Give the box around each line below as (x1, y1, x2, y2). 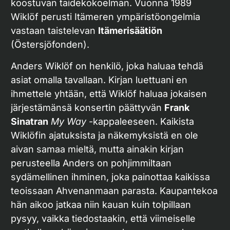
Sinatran (11, 116, 48, 127)
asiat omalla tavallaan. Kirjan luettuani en (11, 74, 187, 85)
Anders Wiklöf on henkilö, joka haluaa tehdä (11, 60, 203, 71)
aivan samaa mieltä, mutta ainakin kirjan (11, 143, 184, 155)
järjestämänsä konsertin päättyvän (11, 102, 164, 113)
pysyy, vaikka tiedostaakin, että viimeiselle (11, 213, 196, 224)
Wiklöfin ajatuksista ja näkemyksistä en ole (11, 129, 198, 141)
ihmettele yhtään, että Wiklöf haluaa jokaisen (11, 88, 207, 99)
